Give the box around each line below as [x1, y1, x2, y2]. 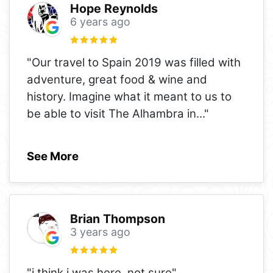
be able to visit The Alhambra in [27, 107, 196, 121]
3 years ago [69, 225, 130, 239]
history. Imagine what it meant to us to [27, 90, 232, 104]
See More [27, 149, 79, 164]
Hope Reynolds [69, 1, 158, 16]
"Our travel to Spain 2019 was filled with [27, 55, 241, 70]
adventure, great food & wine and [27, 73, 207, 87]
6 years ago [69, 15, 130, 29]
